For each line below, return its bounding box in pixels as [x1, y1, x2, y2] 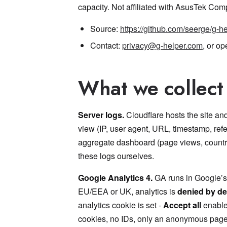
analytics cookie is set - [78, 199, 163, 211]
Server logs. [78, 109, 124, 121]
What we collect [78, 73, 223, 103]
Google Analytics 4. [78, 172, 153, 183]
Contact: [90, 40, 122, 51]
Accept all [163, 199, 201, 211]
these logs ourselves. [78, 150, 154, 162]
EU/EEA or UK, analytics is [78, 185, 177, 197]
